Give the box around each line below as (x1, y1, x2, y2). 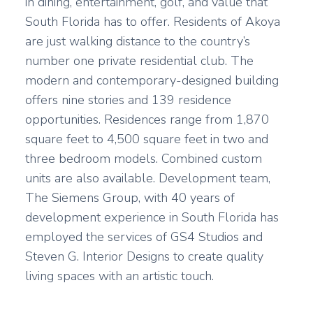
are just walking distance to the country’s (25, 33, 250, 50)
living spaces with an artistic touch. (25, 268, 214, 284)
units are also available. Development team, (25, 170, 270, 187)
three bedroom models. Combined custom (25, 150, 262, 167)
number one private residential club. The (25, 52, 254, 69)
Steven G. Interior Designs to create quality (25, 248, 263, 265)
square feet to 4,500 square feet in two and (25, 131, 268, 147)
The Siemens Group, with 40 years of (25, 189, 235, 206)
